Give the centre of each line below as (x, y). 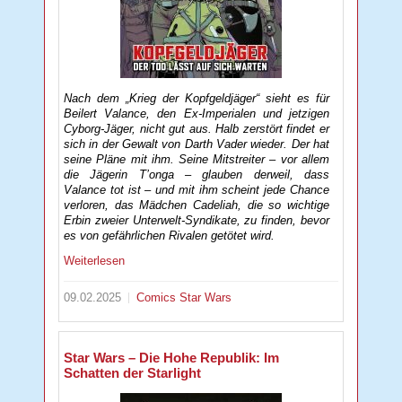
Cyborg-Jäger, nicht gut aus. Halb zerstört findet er (197, 128)
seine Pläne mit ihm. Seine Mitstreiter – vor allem (197, 159)
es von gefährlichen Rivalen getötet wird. (170, 235)
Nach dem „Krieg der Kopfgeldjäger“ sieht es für (197, 98)
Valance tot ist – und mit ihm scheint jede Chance (197, 189)
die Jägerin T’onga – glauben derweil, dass (197, 174)
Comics (158, 298)
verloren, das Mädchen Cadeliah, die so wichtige (197, 205)
